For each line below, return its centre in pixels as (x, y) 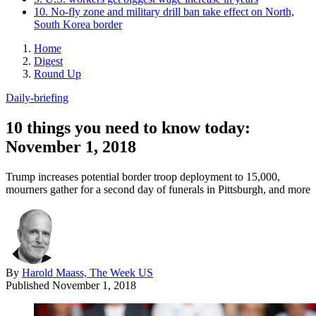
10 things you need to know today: (128, 127)
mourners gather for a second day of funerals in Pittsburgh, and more (158, 189)
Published (29, 285)
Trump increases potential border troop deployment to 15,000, (143, 176)
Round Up (57, 73)
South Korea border (78, 24)
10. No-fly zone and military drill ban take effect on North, (164, 11)
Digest (48, 61)
